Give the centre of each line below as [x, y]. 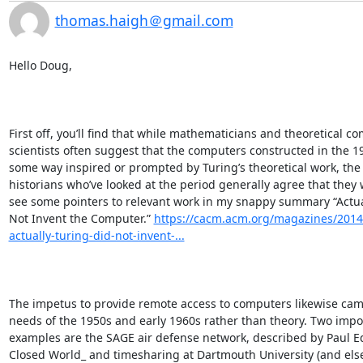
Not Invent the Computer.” [81, 218]
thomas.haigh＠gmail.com [144, 20]
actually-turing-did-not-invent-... [96, 235]
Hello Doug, [40, 65]
